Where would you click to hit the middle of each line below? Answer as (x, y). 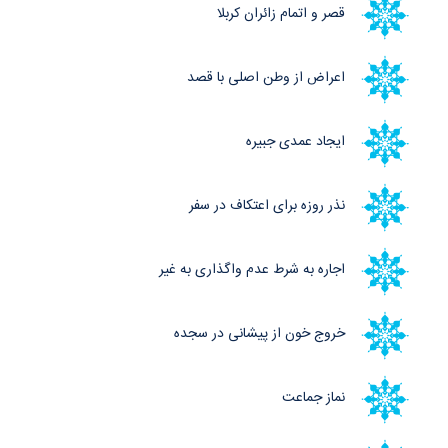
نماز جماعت (313, 398)
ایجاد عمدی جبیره (295, 142)
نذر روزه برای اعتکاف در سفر (267, 206)
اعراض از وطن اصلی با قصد (266, 78)
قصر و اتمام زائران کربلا (281, 14)
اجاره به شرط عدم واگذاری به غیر (252, 270)
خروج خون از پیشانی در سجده (259, 334)
